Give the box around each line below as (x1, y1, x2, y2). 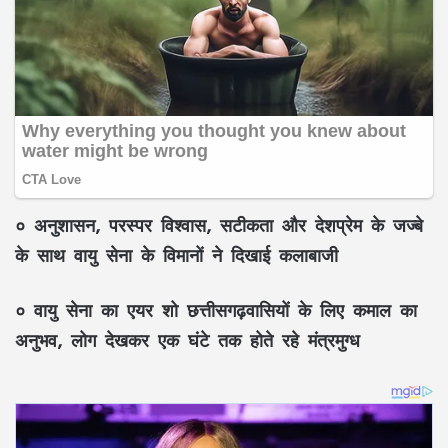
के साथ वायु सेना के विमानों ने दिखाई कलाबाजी (15, 236, 338, 275)
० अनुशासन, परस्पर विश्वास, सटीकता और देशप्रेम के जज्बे (15, 206, 423, 245)
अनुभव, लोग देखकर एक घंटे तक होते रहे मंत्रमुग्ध (15, 321, 360, 360)
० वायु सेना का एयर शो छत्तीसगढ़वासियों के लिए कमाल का (15, 291, 417, 330)
